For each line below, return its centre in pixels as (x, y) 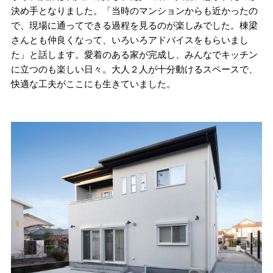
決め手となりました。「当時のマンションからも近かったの (134, 10)
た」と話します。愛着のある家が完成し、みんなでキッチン (134, 54)
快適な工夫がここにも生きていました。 (93, 83)
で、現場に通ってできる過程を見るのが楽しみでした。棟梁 (134, 25)
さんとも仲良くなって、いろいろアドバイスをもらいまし (129, 40)
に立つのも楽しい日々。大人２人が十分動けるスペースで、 (134, 69)
